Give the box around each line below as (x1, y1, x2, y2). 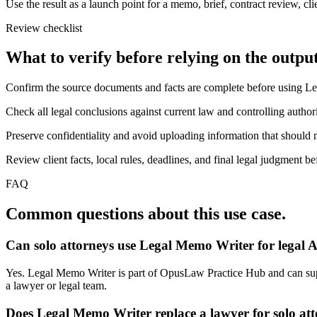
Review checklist (6, 21, 82, 34)
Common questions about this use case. (6, 204, 286, 224)
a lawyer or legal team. (6, 279, 107, 292)
